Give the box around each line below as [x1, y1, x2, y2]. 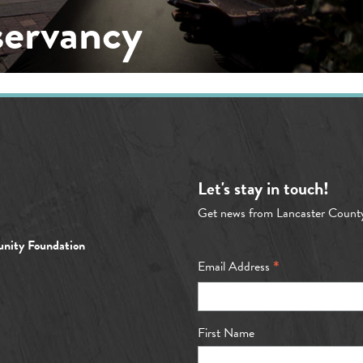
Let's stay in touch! [198, 174, 329, 202]
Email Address [198, 256, 273, 276]
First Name [198, 323, 254, 344]
